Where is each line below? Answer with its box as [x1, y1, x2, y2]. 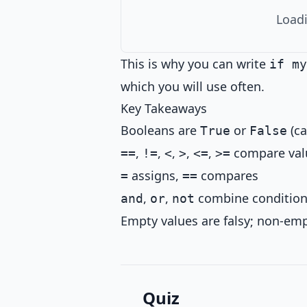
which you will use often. [121, 78, 265, 95]
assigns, [128, 167, 182, 184]
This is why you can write [121, 56, 269, 72]
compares [197, 167, 258, 184]
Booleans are [121, 122, 200, 138]
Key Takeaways [121, 100, 207, 116]
